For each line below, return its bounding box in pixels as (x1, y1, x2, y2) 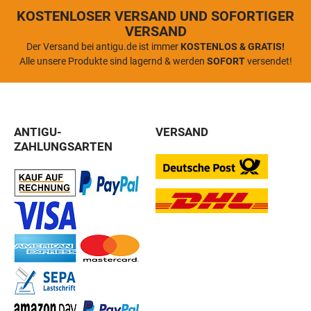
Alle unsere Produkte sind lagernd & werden (19, 55, 207, 67)
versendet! (244, 55, 292, 67)
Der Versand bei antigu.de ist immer (26, 40, 180, 52)
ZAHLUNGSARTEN (14, 139, 112, 153)
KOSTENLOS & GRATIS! (180, 40, 285, 52)
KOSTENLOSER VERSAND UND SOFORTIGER (17, 7, 294, 24)
